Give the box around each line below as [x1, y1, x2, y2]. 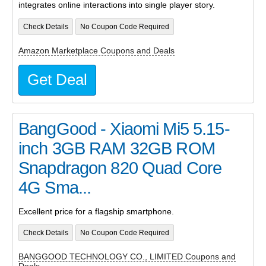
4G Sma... [18, 178, 91, 198]
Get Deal [27, 71, 87, 88]
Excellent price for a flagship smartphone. [18, 206, 174, 216]
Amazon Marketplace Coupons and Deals [18, 45, 175, 55]
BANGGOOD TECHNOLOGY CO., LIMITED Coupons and [18, 252, 236, 262]
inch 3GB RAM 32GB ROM [18, 139, 215, 159]
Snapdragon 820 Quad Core [18, 159, 222, 178]
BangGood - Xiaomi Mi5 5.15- [18, 119, 230, 139]
